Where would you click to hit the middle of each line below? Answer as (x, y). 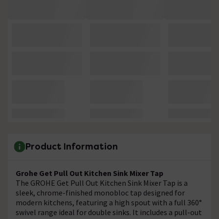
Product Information (72, 147)
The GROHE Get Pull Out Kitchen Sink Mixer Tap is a (102, 183)
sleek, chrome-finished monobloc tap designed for (100, 192)
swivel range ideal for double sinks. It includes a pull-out (109, 212)
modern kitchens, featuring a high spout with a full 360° (109, 202)
